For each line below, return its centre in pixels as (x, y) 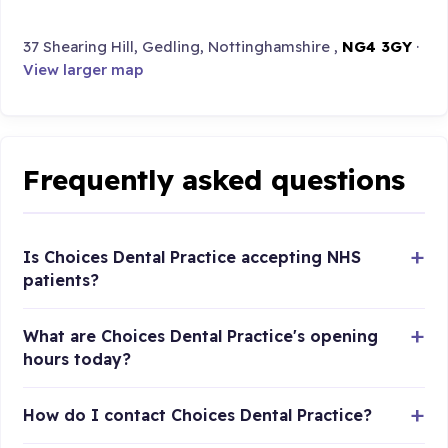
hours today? (77, 358)
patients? (61, 279)
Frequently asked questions (214, 180)
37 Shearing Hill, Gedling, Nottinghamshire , (183, 46)
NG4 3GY (377, 46)
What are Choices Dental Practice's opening (201, 335)
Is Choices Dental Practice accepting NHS (192, 256)
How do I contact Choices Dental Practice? (198, 414)
